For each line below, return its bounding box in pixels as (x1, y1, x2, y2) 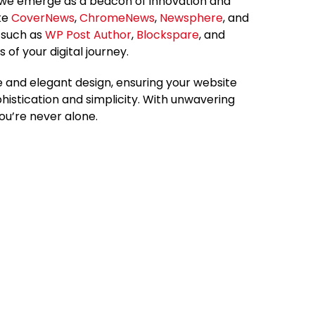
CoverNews (11, 9, 75, 26)
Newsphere (160, 9, 223, 26)
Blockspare (136, 26, 199, 43)
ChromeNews (79, 9, 155, 26)
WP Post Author (45, 26, 131, 43)
